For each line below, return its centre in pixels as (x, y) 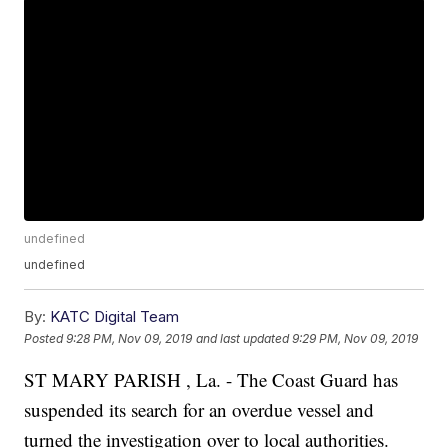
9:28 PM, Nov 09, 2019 (129, 338)
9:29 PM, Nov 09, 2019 (355, 338)
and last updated (243, 338)
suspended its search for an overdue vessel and (199, 410)
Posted (45, 338)
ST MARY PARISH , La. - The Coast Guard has (211, 380)
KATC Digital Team (115, 317)
